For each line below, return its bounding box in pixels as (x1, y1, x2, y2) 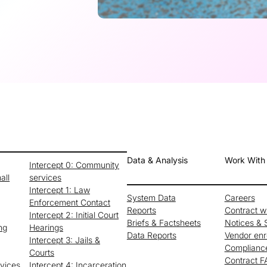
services (29, 172, 62, 182)
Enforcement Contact (29, 197, 111, 207)
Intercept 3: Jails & (29, 234, 101, 245)
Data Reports (126, 230, 176, 240)
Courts (29, 247, 55, 257)
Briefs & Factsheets (126, 218, 201, 228)
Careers (224, 193, 255, 203)
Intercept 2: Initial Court (29, 209, 119, 220)
